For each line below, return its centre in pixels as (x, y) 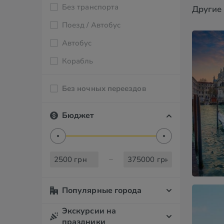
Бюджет (78, 115)
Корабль (80, 61)
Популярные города (102, 190)
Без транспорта (93, 7)
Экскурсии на (89, 211)
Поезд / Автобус (94, 25)
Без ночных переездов (104, 88)
